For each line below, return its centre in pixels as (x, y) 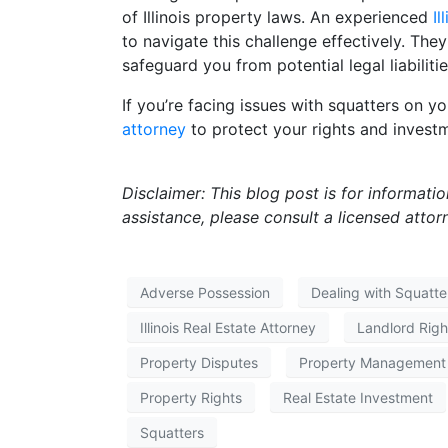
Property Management (372, 362)
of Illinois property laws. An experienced (277, 17)
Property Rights (191, 397)
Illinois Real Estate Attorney (228, 327)
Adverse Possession (205, 292)
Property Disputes (199, 362)
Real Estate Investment (358, 397)
